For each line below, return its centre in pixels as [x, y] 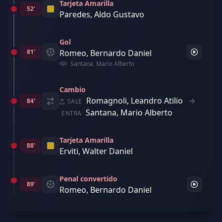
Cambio [73, 89]
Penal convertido [88, 179]
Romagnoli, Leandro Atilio [135, 101]
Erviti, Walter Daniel [96, 151]
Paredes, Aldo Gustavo [102, 14]
